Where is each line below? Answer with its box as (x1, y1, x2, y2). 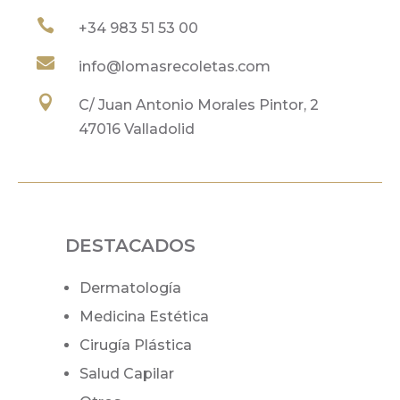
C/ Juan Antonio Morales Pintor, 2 (79, 96, 320, 113)
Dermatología (79, 279, 182, 296)
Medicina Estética (79, 307, 210, 325)
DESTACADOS (65, 234, 196, 256)
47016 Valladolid (79, 120, 196, 137)
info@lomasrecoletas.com (79, 57, 271, 75)
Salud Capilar (79, 364, 175, 382)
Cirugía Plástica (79, 336, 193, 354)
